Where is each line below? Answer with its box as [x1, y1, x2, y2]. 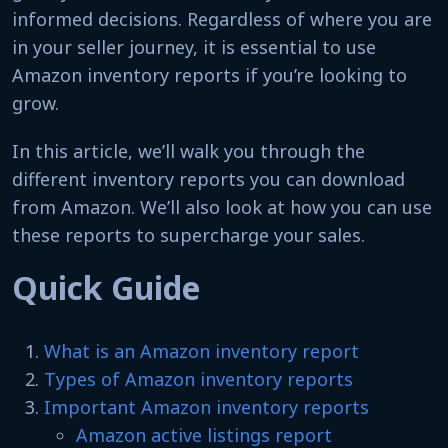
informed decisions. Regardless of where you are [12, 6, 432, 31]
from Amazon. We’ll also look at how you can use [12, 194, 432, 219]
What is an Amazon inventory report [44, 338, 359, 363]
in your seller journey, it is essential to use [12, 34, 376, 59]
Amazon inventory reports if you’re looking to [12, 62, 407, 87]
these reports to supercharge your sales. [12, 222, 375, 247]
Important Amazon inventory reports [44, 394, 369, 419]
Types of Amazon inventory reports [44, 366, 353, 391]
